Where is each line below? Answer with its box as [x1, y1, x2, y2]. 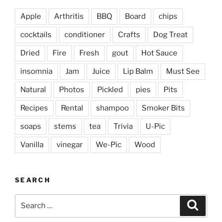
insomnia [20, 67, 53, 76]
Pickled [97, 85, 123, 95]
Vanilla [20, 140, 44, 150]
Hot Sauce [141, 49, 177, 58]
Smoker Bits [142, 104, 185, 113]
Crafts [118, 30, 140, 40]
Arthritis [54, 12, 84, 21]
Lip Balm [123, 67, 153, 76]
